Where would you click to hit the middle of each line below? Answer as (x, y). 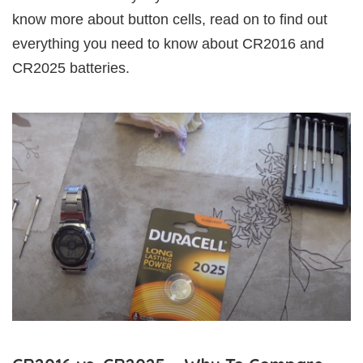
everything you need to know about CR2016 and (168, 43)
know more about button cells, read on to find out (170, 19)
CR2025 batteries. (71, 68)
